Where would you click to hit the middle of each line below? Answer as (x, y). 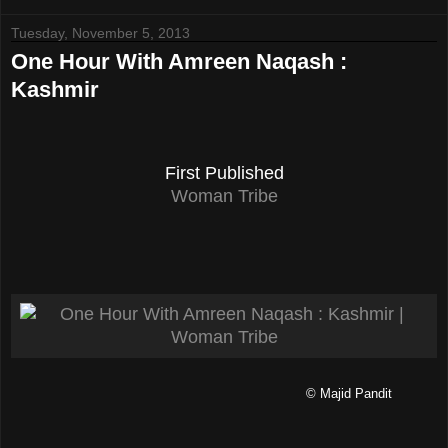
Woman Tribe (224, 196)
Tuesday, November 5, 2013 (100, 33)
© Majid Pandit (349, 394)
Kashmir (55, 90)
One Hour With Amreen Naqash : (179, 62)
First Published (224, 173)
